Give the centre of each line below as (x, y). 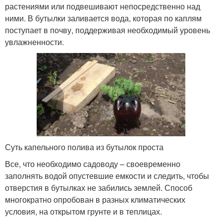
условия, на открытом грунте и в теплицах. (83, 212)
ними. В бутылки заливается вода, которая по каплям (103, 18)
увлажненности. (34, 42)
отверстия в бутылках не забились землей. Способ (99, 188)
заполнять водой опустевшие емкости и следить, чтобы (107, 176)
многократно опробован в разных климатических (95, 200)
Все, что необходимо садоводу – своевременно (93, 164)
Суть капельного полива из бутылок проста (84, 147)
